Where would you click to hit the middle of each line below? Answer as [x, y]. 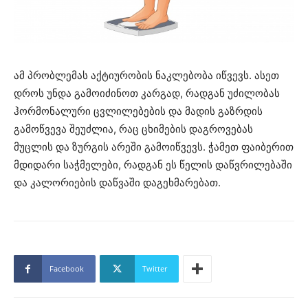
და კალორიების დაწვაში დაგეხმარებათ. [117, 183]
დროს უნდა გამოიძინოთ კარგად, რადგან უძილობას [147, 93]
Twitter [155, 269]
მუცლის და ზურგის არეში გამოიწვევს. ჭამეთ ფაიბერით [154, 147]
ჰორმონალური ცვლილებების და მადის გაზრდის [138, 111]
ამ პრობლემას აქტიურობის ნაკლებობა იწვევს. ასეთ [146, 76]
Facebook [67, 269]
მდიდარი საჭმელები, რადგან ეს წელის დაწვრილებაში [153, 165]
